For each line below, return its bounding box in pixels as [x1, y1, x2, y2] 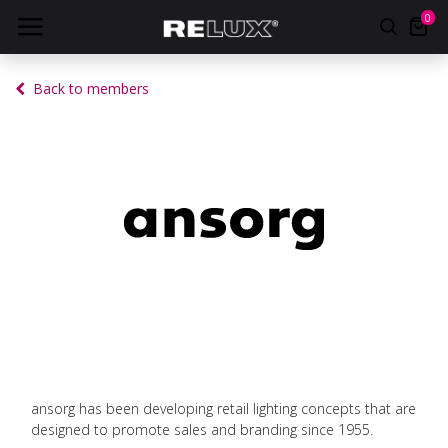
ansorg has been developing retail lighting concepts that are [31, 399, 416, 418]
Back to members [33, 79, 149, 98]
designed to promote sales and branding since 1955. [31, 420, 373, 439]
